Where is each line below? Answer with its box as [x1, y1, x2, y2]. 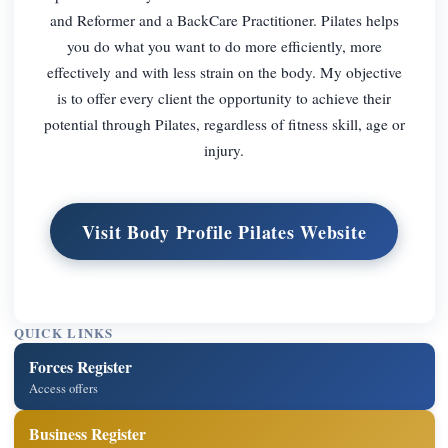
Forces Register [29, 354, 133, 378]
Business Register [29, 421, 147, 445]
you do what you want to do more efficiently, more [66, 35, 382, 56]
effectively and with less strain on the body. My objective [46, 61, 402, 82]
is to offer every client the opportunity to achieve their [57, 87, 391, 108]
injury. [204, 139, 244, 160]
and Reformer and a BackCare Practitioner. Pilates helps [49, 9, 399, 30]
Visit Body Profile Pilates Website [81, 218, 367, 245]
